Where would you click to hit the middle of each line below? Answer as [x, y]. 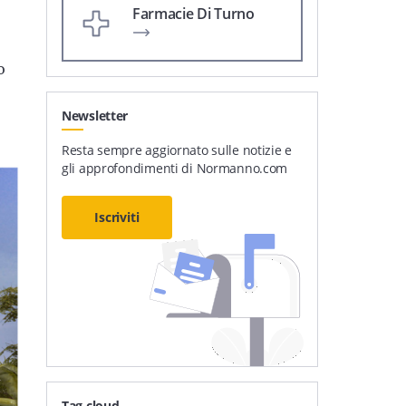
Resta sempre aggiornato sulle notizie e [177, 150]
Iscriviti [117, 217]
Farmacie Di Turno [193, 13]
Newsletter [95, 115]
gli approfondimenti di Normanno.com [175, 168]
